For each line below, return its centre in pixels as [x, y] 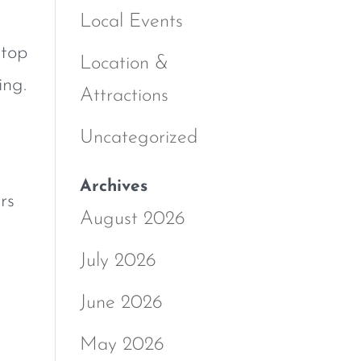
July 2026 [118, 261]
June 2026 [121, 303]
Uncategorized [138, 137]
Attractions [124, 95]
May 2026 [122, 344]
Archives [113, 186]
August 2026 [132, 219]
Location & [124, 63]
